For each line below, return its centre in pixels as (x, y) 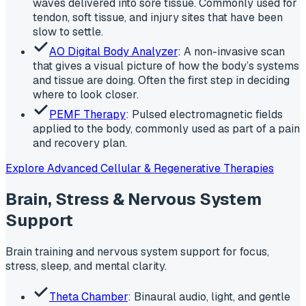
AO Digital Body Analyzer (113, 51)
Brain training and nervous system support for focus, (137, 252)
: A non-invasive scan (231, 51)
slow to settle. (68, 31)
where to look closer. (86, 94)
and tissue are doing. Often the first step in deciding (161, 80)
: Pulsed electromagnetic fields (204, 114)
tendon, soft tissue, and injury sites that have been (158, 17)
